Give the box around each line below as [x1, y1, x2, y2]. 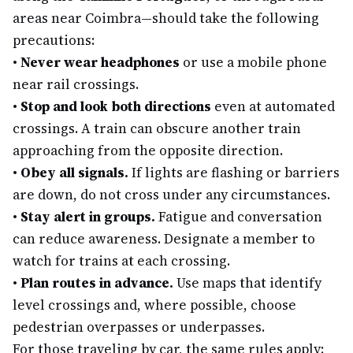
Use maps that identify [173, 273, 321, 292]
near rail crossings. [13, 75, 139, 94]
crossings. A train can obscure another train [13, 119, 301, 138]
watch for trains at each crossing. [13, 251, 230, 270]
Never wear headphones [20, 53, 180, 72]
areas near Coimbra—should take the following [13, 9, 319, 28]
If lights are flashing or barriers [128, 163, 340, 182]
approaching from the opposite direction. [13, 141, 283, 160]
